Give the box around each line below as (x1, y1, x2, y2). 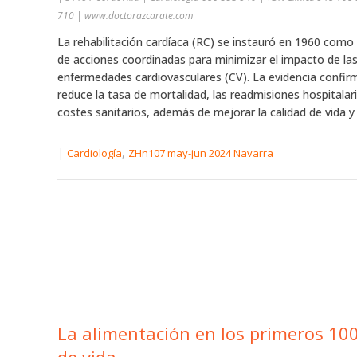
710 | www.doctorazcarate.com (57, 9, 193, 22)
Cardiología (67, 146, 122, 161)
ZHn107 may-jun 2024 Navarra (128, 146, 273, 161)
